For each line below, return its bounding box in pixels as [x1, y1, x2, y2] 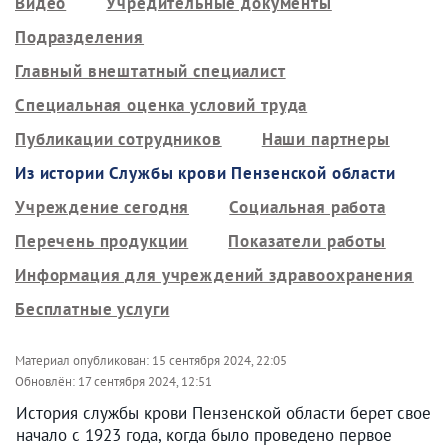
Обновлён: [15, 372, 78, 390]
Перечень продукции [15, 229, 189, 252]
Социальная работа [229, 195, 386, 218]
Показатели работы [228, 229, 386, 252]
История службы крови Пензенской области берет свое [16, 401, 431, 424]
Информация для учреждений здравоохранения [15, 263, 414, 286]
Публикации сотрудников [15, 127, 222, 150]
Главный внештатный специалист [15, 59, 286, 82]
